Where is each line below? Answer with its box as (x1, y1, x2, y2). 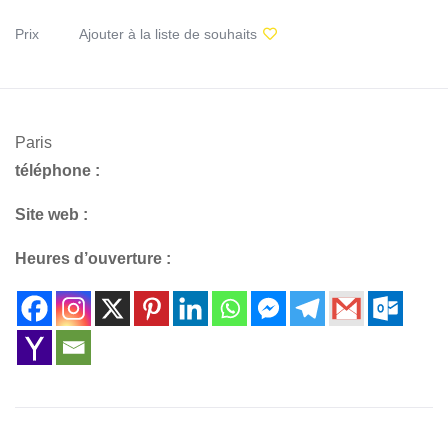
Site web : (15, 205, 88, 223)
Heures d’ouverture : (15, 249, 171, 267)
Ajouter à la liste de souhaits (79, 25, 257, 42)
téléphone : (15, 161, 100, 179)
